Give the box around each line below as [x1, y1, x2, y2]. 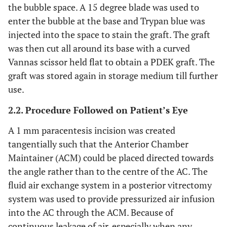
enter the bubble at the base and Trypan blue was [8, 15, 205, 27]
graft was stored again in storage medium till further [8, 69, 218, 82]
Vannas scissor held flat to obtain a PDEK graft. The [8, 56, 215, 68]
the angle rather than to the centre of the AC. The [8, 165, 208, 177]
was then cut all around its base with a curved [8, 42, 190, 54]
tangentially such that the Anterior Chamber [8, 138, 188, 150]
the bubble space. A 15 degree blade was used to [8, 1, 199, 13]
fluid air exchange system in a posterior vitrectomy [8, 179, 212, 191]
